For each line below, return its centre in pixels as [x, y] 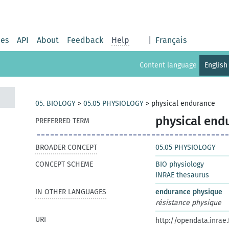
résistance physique [188, 203]
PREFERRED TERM [62, 121]
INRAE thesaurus [182, 175]
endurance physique [189, 192]
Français [171, 40]
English [216, 65]
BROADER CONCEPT [66, 147]
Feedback [85, 40]
